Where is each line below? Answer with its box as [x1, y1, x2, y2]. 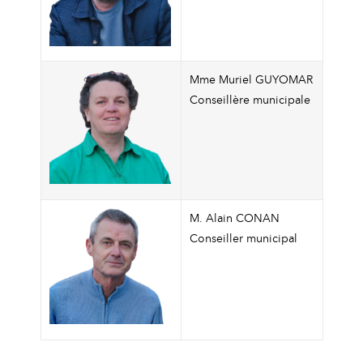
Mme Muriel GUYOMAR [190, 71, 314, 87]
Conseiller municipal [190, 230, 298, 246]
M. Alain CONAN [190, 210, 280, 225]
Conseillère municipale [190, 92, 311, 107]
